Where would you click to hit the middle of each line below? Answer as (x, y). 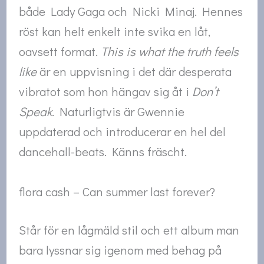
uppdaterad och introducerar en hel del (123, 132)
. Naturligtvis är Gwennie (118, 112)
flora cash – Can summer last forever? (117, 191)
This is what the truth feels (170, 52)
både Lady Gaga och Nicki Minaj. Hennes (131, 11)
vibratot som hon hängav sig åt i (106, 92)
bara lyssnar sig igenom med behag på (121, 250)
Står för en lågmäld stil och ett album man (129, 230)
